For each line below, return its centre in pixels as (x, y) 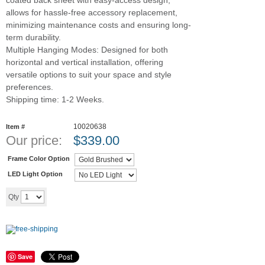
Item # (15, 127)
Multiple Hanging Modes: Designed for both (87, 50)
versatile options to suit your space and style (89, 75)
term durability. (33, 37)
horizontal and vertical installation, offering (85, 62)
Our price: (34, 140)
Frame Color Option (39, 158)
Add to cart (95, 196)
